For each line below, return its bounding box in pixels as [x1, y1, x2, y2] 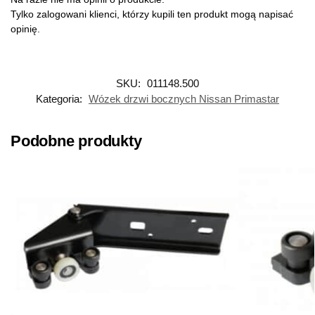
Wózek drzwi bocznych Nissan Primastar [89, 92, 279, 105]
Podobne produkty [11, 131, 142, 150]
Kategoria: [36, 92, 85, 105]
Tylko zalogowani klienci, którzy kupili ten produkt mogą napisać [11, 8, 293, 20]
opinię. [11, 22, 40, 34]
